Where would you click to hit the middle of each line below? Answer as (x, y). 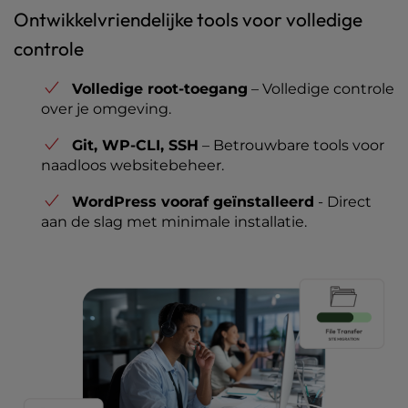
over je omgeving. (106, 109)
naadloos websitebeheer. (133, 166)
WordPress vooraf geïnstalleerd (193, 202)
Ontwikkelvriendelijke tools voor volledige (188, 20)
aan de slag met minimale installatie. (174, 222)
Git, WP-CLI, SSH (135, 146)
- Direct (343, 202)
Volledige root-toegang (160, 89)
